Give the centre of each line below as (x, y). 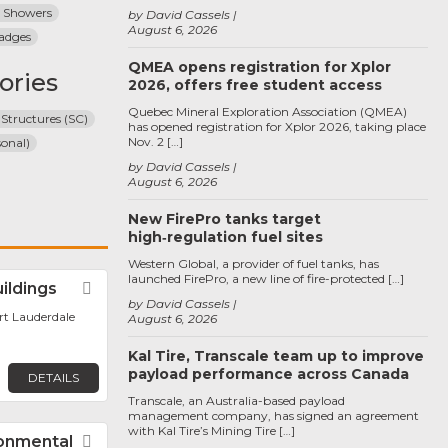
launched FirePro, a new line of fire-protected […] (266, 278)
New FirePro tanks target (224, 219)
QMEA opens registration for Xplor (259, 67)
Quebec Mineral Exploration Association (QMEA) (267, 111)
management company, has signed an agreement (273, 415)
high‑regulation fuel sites (225, 237)
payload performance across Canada (268, 374)
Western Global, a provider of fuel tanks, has (253, 263)
